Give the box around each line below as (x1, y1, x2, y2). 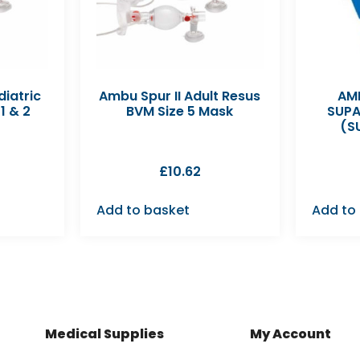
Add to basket (96, 200, 190, 219)
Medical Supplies (44, 324, 164, 343)
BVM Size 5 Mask (126, 101, 234, 121)
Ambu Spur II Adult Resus (99, 86, 261, 105)
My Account (249, 324, 331, 343)
